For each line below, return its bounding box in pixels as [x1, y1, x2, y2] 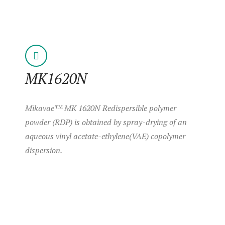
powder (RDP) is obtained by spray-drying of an [25, 116, 187, 128]
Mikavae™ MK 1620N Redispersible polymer [25, 102, 176, 114]
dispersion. [25, 144, 62, 156]
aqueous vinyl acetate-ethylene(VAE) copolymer [25, 130, 185, 142]
